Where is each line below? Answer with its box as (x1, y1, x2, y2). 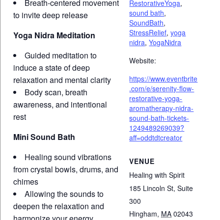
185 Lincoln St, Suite (129, 183, 193, 193)
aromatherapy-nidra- (129, 103, 194, 113)
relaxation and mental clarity (13, 74, 111, 85)
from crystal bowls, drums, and (13, 163, 118, 175)
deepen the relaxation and (13, 200, 104, 212)
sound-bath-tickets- (129, 112, 190, 123)
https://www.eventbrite (129, 73, 198, 83)
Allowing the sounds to (24, 188, 104, 199)
